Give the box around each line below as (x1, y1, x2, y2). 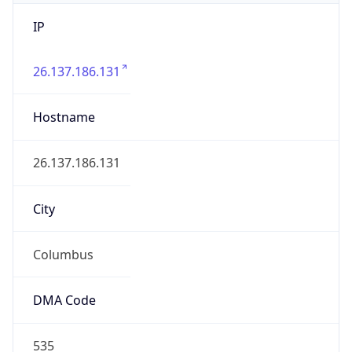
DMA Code (32, 291, 96, 310)
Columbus (32, 245, 93, 263)
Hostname (32, 108, 95, 126)
